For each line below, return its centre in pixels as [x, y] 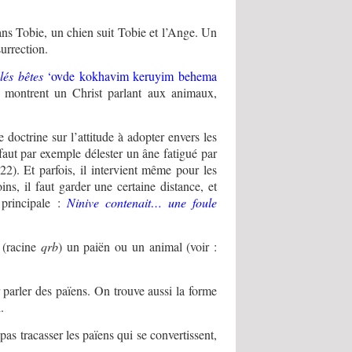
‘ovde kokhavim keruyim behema [130, 76]
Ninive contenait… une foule [141, 203]
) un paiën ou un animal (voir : [137, 247]
